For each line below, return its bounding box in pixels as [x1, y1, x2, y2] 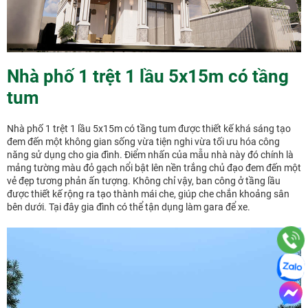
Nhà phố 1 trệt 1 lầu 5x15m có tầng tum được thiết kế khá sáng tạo [7, 123, 291, 135]
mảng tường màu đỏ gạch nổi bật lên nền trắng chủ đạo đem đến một [7, 162, 301, 174]
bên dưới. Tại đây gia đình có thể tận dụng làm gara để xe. [7, 201, 250, 213]
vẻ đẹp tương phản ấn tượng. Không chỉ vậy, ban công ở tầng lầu [7, 175, 280, 187]
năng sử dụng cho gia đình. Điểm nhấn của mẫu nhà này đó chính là [7, 149, 294, 161]
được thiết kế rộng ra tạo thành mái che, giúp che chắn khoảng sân [7, 188, 289, 200]
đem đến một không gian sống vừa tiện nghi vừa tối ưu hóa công [7, 136, 280, 148]
